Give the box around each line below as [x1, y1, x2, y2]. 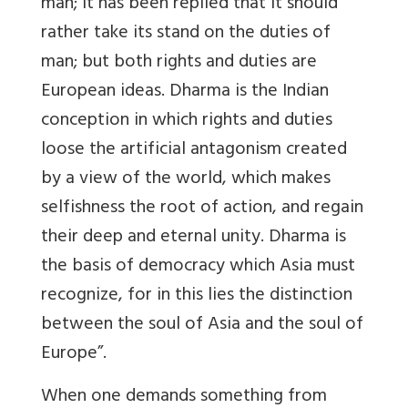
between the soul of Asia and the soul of [41, 308, 363, 342]
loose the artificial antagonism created [41, 133, 347, 168]
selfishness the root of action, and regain [41, 191, 363, 226]
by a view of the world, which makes [41, 162, 331, 197]
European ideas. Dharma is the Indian [41, 75, 329, 109]
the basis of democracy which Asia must [41, 250, 355, 284]
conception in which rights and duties [41, 104, 332, 138]
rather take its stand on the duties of [41, 16, 331, 51]
